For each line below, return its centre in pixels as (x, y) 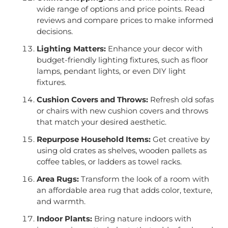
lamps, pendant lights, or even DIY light (111, 71)
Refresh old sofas (181, 100)
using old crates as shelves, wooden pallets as (121, 151)
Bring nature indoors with (141, 219)
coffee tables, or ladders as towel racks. (109, 162)
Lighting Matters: (71, 49)
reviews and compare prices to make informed (125, 20)
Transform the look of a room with (144, 179)
